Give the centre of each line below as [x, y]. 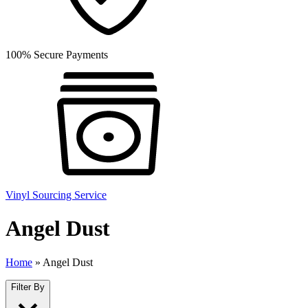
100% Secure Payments [57, 55]
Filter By [28, 287]
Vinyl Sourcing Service [56, 195]
